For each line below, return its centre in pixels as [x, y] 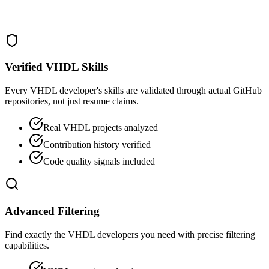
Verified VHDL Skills [56, 67]
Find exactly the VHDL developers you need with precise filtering [130, 234]
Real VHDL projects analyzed [101, 128]
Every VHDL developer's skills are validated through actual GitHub [133, 91]
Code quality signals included [99, 162]
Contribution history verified [97, 145]
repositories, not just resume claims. [72, 101]
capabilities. [27, 245]
